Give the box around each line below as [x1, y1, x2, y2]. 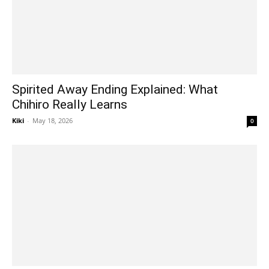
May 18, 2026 [32, 116, 73, 125]
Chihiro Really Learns [12, 97, 127, 112]
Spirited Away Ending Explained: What [12, 82, 218, 97]
